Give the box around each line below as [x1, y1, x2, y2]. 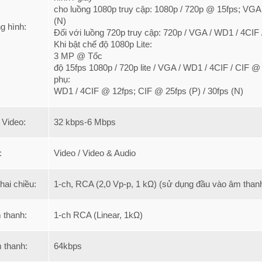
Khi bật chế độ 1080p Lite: [54, 39, 157, 49]
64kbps [54, 241, 82, 251]
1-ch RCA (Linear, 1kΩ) [54, 210, 143, 220]
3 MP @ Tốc [54, 51, 105, 61]
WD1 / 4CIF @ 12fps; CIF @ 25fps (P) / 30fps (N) [54, 86, 243, 96]
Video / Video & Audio [54, 148, 136, 158]
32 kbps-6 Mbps [54, 117, 116, 127]
